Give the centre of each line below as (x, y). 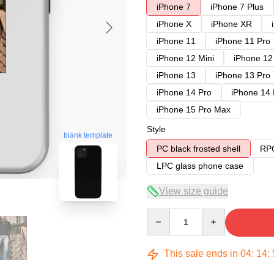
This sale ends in (201, 254)
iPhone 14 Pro (184, 92)
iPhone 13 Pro (243, 75)
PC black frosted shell (198, 149)
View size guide (194, 191)
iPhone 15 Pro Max (194, 109)
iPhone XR (231, 24)
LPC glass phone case (200, 166)
